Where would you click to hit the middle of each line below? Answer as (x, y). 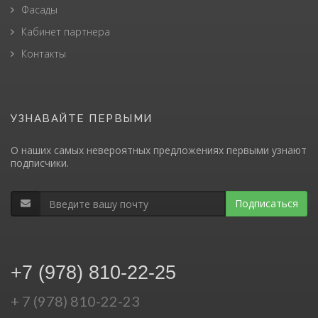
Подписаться (267, 204)
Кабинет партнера (66, 32)
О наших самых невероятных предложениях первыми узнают (159, 150)
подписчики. (40, 163)
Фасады (39, 10)
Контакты (44, 54)
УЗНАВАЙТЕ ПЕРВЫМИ (82, 119)
